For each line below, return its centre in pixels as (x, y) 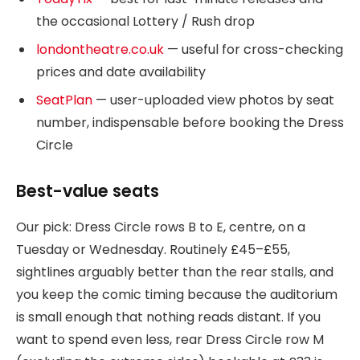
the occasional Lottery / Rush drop (145, 21)
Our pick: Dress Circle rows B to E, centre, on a (161, 227)
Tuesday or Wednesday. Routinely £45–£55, (153, 249)
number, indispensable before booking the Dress (190, 122)
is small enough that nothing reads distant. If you (168, 317)
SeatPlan (64, 100)
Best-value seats (88, 191)
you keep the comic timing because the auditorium (177, 294)
